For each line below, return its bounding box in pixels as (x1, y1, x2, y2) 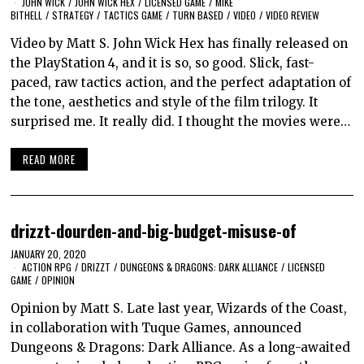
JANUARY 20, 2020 (11, 246, 87, 261)
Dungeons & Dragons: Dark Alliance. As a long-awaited (11, 339, 351, 355)
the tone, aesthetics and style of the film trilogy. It (11, 94, 319, 110)
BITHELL (11, 8, 43, 23)
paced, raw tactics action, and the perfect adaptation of (11, 75, 352, 91)
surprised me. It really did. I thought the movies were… (11, 114, 351, 130)
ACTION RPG (22, 259, 72, 274)
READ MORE (23, 150, 76, 167)
